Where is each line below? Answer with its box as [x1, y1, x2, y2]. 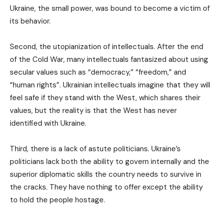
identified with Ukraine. [10, 118, 86, 129]
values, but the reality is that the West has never [10, 106, 177, 116]
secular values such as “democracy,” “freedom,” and [10, 67, 186, 78]
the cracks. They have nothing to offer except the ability [10, 182, 203, 192]
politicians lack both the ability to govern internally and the [10, 157, 209, 167]
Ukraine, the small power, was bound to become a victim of [10, 3, 210, 14]
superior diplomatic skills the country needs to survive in [10, 169, 201, 180]
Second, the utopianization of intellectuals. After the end [10, 42, 203, 52]
